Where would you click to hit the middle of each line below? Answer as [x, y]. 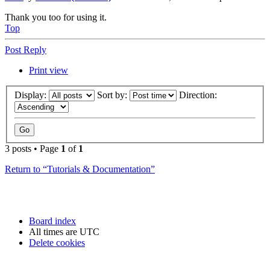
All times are [54, 232]
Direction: [199, 95]
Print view [49, 70]
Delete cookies [57, 243]
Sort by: [113, 95]
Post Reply [26, 49]
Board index [52, 221]
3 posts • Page [33, 149]
